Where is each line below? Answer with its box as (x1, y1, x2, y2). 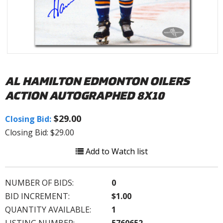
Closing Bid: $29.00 (5, 126, 74, 138)
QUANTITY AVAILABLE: (5, 204, 91, 215)
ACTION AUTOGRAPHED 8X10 (5, 88, 164, 103)
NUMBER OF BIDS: (5, 177, 74, 188)
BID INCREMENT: (5, 190, 70, 202)
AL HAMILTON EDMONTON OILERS (5, 73, 189, 88)
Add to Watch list (83, 145, 148, 157)
